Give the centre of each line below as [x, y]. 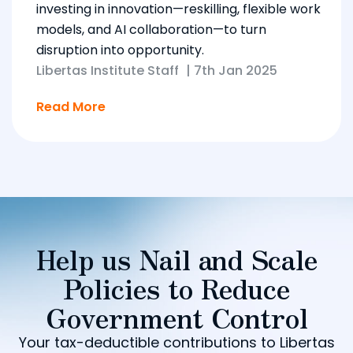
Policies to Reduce [176, 288]
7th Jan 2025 [236, 70]
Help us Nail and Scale [176, 258]
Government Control [176, 317]
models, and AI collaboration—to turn [151, 29]
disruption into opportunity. [120, 50]
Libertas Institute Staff [108, 70]
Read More [71, 106]
